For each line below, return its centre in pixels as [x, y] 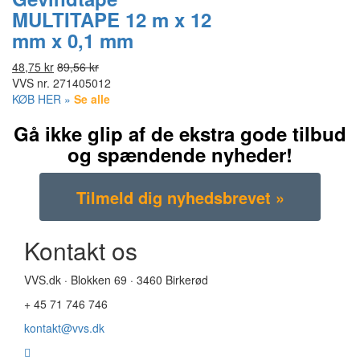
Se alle [92, 99]
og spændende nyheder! [180, 154]
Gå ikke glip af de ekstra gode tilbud [180, 133]
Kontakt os [81, 250]
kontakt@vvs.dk [64, 328]
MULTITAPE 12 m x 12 [112, 19]
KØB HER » [41, 99]
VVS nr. [31, 83]
